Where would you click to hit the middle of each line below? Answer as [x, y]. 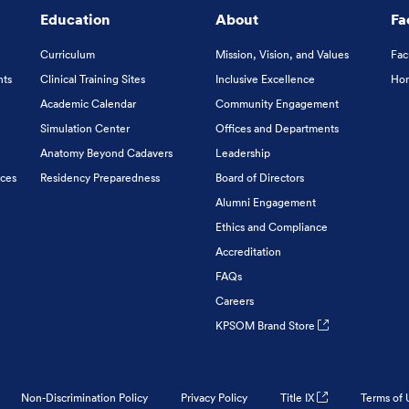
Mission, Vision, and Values [282, 54]
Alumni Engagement [265, 202]
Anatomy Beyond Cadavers [106, 153]
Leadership [242, 153]
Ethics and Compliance [271, 227]
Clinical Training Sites [92, 79]
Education [75, 19]
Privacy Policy [214, 398]
